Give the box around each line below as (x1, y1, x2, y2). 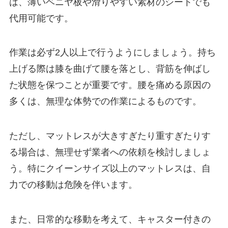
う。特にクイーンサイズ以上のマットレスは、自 (9, 163, 211, 174)
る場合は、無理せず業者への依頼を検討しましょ (9, 147, 211, 158)
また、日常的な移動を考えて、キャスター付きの (9, 214, 211, 225)
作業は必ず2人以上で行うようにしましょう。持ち (9, 47, 216, 58)
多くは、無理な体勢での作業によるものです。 (9, 96, 202, 107)
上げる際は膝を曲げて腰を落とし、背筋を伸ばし (9, 64, 211, 74)
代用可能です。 (9, 13, 73, 23)
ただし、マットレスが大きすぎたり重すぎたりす (9, 131, 211, 141)
